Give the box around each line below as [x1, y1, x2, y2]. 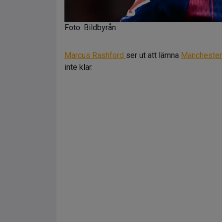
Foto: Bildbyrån [64, 23, 116, 32]
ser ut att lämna [126, 51, 181, 60]
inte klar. [64, 62, 93, 72]
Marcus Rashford [64, 51, 126, 60]
